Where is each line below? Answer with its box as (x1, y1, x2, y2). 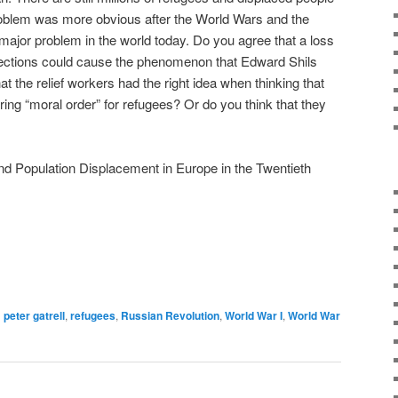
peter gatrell (4, 307, 65, 324)
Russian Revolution (121, 307, 219, 324)
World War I (225, 307, 283, 324)
